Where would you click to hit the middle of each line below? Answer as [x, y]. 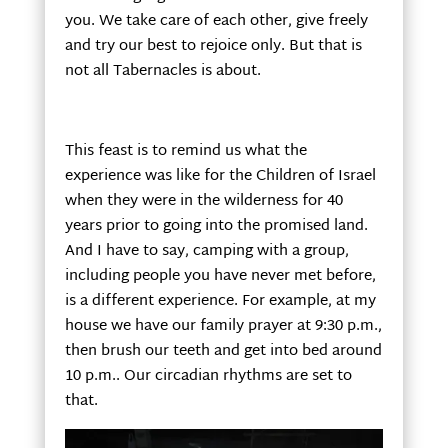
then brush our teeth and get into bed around [223, 351]
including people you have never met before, [220, 276]
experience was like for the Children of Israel [220, 176]
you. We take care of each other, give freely [216, 21]
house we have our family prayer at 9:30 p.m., [223, 326]
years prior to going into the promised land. [216, 226]
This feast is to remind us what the [185, 151]
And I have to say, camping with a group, [206, 251]
